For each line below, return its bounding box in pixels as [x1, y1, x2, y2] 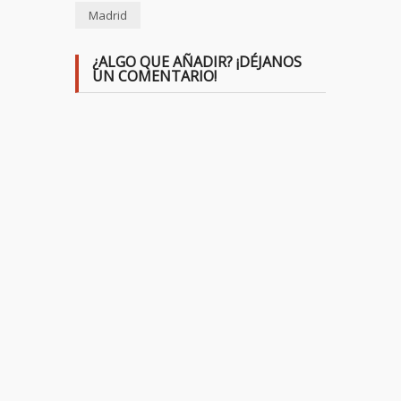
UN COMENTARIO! [92, 65, 217, 86]
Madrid [89, 6, 127, 23]
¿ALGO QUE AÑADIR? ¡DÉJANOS [92, 51, 302, 72]
